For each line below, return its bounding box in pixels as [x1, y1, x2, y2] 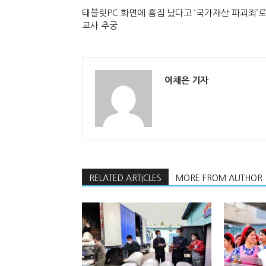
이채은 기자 [164, 76, 208, 85]
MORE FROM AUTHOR [176, 174, 262, 182]
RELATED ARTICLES [89, 174, 161, 182]
